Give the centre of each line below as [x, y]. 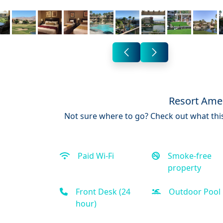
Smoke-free [189, 156]
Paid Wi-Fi [96, 156]
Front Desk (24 [103, 191]
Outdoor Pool [194, 191]
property [184, 167]
